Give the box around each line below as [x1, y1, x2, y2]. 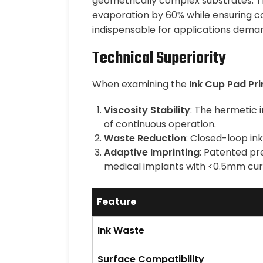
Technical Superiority [92, 46, 226, 71]
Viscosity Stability [104, 103, 190, 117]
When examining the [92, 77, 189, 91]
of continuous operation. [104, 117, 216, 131]
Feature [97, 195, 136, 208]
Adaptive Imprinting [104, 146, 200, 159]
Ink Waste [97, 224, 144, 237]
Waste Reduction [104, 131, 186, 145]
